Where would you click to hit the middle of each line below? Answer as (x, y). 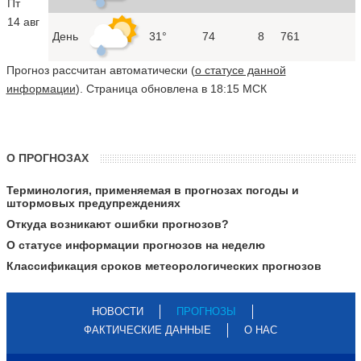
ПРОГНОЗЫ (206, 311)
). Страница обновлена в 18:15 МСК (171, 88)
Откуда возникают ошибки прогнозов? (117, 224)
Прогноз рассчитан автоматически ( (100, 70)
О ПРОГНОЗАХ (47, 158)
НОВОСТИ (118, 311)
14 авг (23, 21)
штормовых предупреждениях (93, 203)
